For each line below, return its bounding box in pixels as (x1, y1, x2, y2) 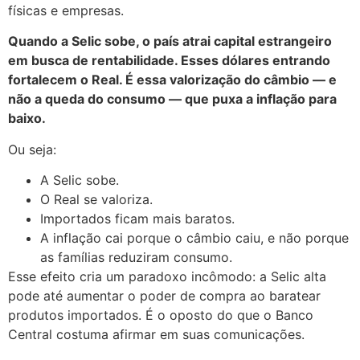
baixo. (8, 110, 46, 127)
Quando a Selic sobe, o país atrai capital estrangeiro (8, 33, 332, 50)
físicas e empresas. (8, 2, 124, 18)
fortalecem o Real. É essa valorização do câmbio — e (8, 72, 337, 88)
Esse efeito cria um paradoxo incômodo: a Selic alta (8, 268, 326, 285)
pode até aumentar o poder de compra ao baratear (8, 288, 321, 305)
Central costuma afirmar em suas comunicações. (8, 326, 305, 343)
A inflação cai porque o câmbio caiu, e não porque (40, 230, 349, 247)
